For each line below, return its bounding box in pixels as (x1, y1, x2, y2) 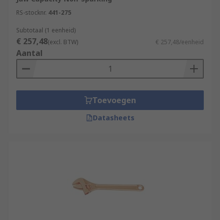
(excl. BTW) (48, 38, 78, 46)
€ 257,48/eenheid (156, 38, 204, 46)
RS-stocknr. (16, 8, 47, 17)
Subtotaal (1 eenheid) (16, 26, 76, 34)
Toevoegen (92, 95, 136, 106)
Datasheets (92, 113, 135, 122)
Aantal (16, 48, 43, 58)
